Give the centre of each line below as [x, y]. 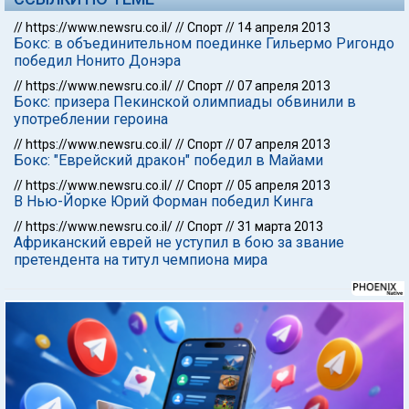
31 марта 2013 [280, 226]
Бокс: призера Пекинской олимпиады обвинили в [185, 102]
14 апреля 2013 [284, 27]
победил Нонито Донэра [97, 61]
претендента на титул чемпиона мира [141, 260]
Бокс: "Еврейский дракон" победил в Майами [168, 160]
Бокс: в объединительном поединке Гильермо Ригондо [204, 43]
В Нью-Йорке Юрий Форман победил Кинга [163, 201]
